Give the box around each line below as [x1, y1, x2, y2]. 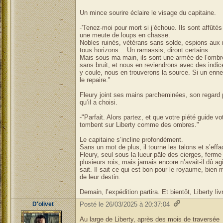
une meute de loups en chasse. [79, 31, 170, 39]
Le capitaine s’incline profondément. [79, 136, 183, 143]
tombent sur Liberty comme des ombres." [79, 121, 199, 128]
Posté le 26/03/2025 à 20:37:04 [79, 201, 170, 208]
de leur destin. [79, 173, 120, 181]
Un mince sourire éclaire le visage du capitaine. [79, 9, 216, 16]
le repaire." [79, 76, 111, 84]
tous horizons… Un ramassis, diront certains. [79, 46, 210, 54]
